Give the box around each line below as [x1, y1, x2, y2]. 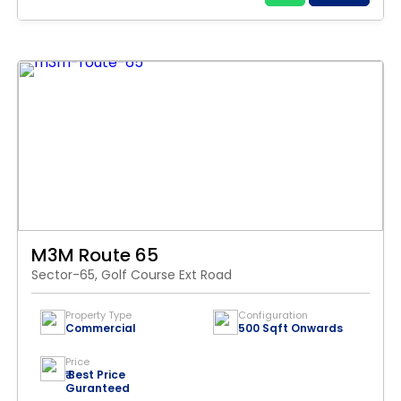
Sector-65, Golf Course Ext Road [31, 266, 232, 284]
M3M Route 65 [31, 243, 158, 268]
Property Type [65, 308, 132, 322]
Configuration [238, 308, 308, 322]
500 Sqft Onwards [238, 320, 343, 336]
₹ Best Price [65, 367, 125, 382]
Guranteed [65, 380, 130, 396]
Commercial [65, 320, 136, 336]
